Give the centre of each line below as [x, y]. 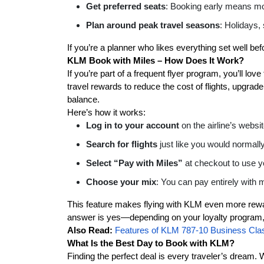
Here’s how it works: [106, 112]
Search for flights [122, 144]
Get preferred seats [126, 6]
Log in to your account [133, 125]
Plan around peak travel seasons [153, 25]
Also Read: [90, 230]
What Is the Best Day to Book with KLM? [151, 243]
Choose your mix [121, 182]
